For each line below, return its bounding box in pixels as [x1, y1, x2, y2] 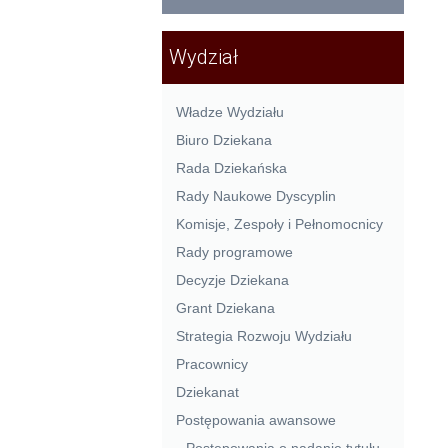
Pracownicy [176, 355, 248, 372]
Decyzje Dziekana [176, 271, 289, 288]
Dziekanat [176, 383, 239, 400]
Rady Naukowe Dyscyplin [176, 188, 336, 205]
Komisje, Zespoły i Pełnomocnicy [176, 215, 383, 232]
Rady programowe [176, 243, 293, 260]
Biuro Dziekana [176, 132, 272, 149]
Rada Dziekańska [176, 160, 287, 177]
